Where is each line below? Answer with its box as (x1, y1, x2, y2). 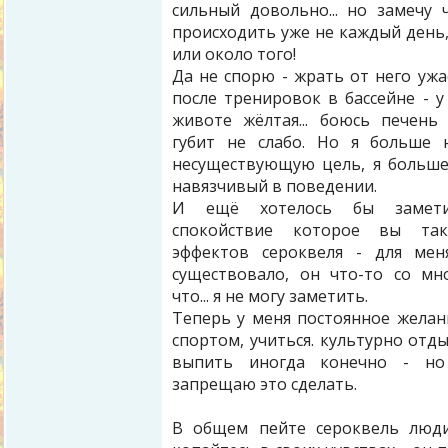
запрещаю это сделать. (172, 373, 357, 395)
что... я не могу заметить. (172, 285, 368, 307)
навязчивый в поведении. (172, 175, 381, 197)
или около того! (172, 43, 296, 65)
